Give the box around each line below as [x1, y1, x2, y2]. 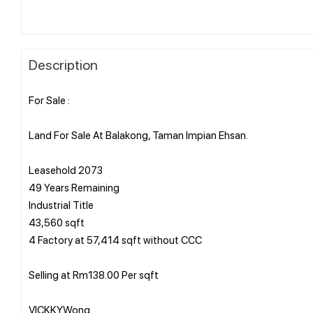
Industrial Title [29, 197, 94, 212]
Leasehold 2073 [29, 162, 103, 177]
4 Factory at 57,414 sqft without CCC [29, 232, 202, 247]
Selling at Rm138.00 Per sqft [29, 267, 159, 282]
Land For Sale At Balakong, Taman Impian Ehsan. [29, 127, 248, 142]
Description [29, 54, 98, 73]
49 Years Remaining [29, 180, 119, 194]
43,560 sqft [29, 214, 85, 229]
